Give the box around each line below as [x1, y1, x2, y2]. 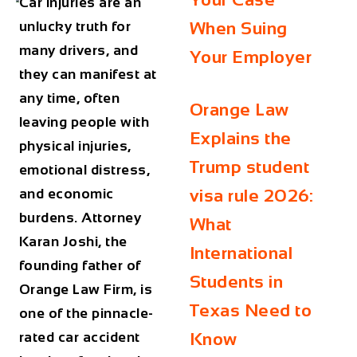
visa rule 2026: [189, 186, 314, 206]
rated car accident [18, 329, 140, 345]
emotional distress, [18, 162, 151, 178]
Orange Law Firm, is [18, 281, 153, 297]
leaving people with [18, 114, 150, 130]
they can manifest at [18, 66, 157, 82]
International [189, 243, 293, 263]
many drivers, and [18, 42, 139, 58]
